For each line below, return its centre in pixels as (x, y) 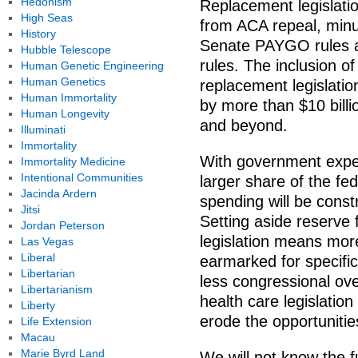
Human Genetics (63, 82)
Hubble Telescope (66, 50)
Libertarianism (56, 289)
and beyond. (244, 125)
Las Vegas (47, 241)
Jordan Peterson (62, 225)
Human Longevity (65, 113)
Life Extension (56, 321)
